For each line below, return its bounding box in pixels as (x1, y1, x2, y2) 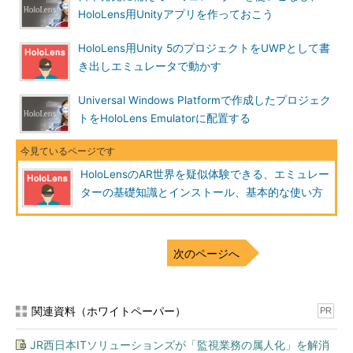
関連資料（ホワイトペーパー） (32, 304, 186, 318)
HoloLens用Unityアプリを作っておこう (78, 8, 273, 20)
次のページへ (173, 247, 240, 260)
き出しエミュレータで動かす (78, 60, 221, 72)
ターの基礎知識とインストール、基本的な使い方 (80, 186, 323, 199)
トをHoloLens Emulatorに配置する (78, 112, 251, 124)
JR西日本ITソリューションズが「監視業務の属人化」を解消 (30, 338, 329, 351)
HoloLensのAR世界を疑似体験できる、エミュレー (80, 168, 329, 180)
